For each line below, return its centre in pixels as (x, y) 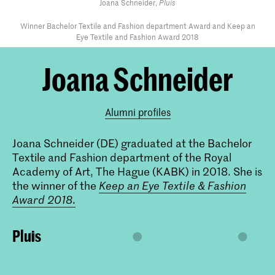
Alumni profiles (137, 111)
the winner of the (56, 185)
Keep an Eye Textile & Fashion (172, 185)
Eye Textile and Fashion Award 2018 (137, 37)
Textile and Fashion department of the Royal (122, 157)
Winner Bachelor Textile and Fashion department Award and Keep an (137, 25)
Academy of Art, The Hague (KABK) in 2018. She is (137, 171)
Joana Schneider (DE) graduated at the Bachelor (132, 143)
